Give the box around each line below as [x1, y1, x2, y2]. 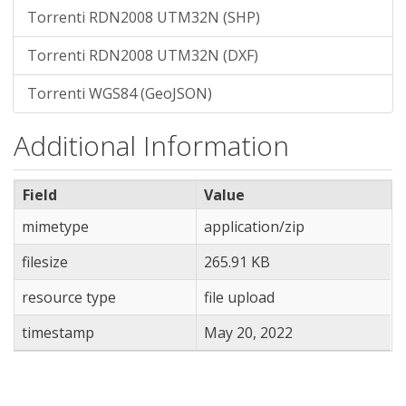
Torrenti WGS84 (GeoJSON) [27, 83, 212, 104]
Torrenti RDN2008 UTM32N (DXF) [27, 45, 258, 66]
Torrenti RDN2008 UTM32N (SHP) [27, 7, 260, 28]
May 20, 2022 [204, 323, 293, 343]
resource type [22, 287, 116, 308]
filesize [22, 252, 68, 273]
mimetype [22, 217, 89, 237]
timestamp [22, 323, 94, 343]
